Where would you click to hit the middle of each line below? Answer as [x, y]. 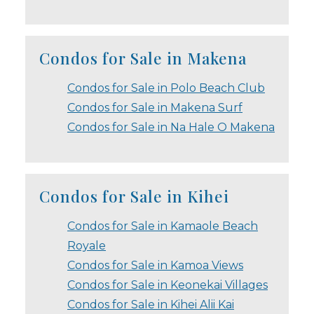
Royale [87, 245]
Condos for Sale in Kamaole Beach [163, 226]
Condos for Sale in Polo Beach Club [166, 88]
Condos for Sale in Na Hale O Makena [171, 127]
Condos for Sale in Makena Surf [155, 107]
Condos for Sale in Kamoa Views [155, 265]
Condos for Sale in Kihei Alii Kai [151, 304]
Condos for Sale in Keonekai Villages [168, 285]
